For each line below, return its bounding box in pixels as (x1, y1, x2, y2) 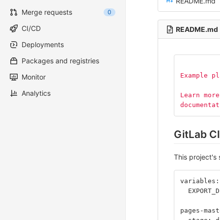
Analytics (22, 89, 51, 97)
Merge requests (22, 8, 72, 16)
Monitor (22, 73, 46, 81)
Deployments (22, 40, 64, 49)
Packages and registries (22, 56, 99, 65)
